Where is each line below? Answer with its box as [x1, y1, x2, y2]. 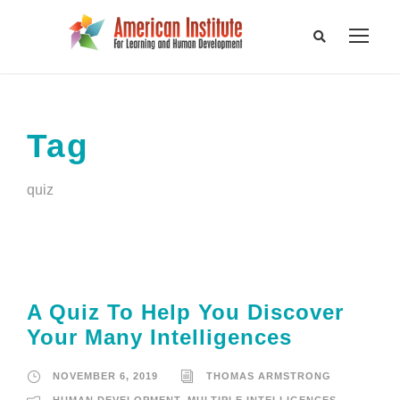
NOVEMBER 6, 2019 [53, 371, 158, 382]
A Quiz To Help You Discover [27, 300, 344, 325]
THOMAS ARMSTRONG [206, 371, 331, 382]
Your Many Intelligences [27, 325, 292, 350]
